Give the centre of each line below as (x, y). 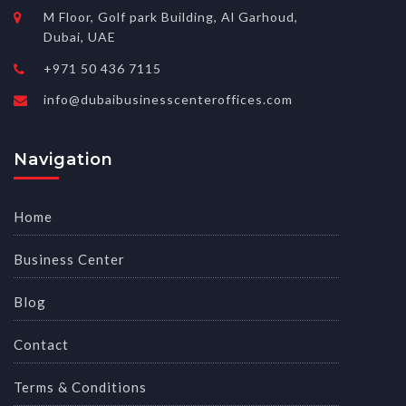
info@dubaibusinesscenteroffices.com (168, 100)
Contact (41, 344)
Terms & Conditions (80, 387)
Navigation (63, 160)
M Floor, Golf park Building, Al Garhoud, (171, 17)
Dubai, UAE (80, 37)
